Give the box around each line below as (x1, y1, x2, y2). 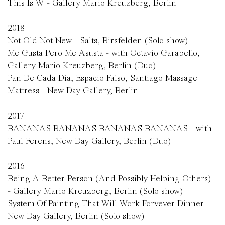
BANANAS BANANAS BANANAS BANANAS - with (8, 124, 212, 133)
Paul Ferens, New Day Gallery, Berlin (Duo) (8, 136, 171, 146)
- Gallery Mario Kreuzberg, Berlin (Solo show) (8, 186, 183, 196)
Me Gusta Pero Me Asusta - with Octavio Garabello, (8, 48, 200, 58)
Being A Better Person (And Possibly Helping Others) (8, 174, 211, 183)
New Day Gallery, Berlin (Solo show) (8, 211, 144, 221)
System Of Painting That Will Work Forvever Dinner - (8, 199, 209, 208)
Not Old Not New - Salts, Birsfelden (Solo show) (8, 36, 188, 45)
